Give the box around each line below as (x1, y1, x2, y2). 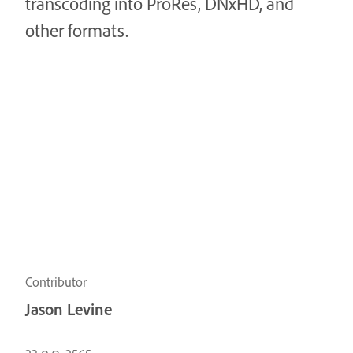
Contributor (25, 274, 87, 291)
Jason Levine (25, 299, 112, 319)
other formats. (25, 20, 128, 43)
